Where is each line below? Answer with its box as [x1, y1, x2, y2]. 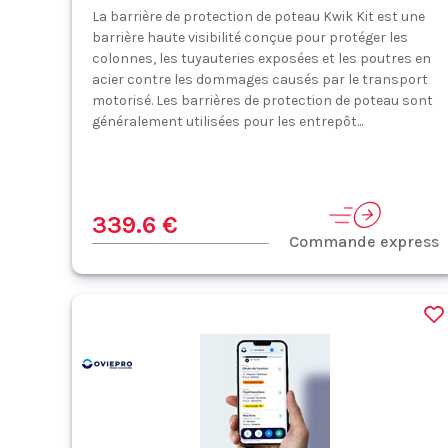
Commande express [288, 232, 439, 251]
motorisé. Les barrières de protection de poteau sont [92, 92, 433, 109]
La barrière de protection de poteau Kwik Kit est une [92, 8, 425, 25]
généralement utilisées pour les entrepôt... [92, 113, 363, 130]
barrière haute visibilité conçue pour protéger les [92, 29, 408, 46]
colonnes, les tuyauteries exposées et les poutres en [92, 50, 431, 67]
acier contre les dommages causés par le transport [92, 71, 428, 88]
